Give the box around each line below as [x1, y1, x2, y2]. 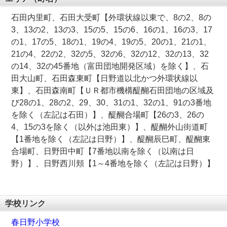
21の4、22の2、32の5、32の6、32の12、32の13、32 [11, 50, 209, 59]
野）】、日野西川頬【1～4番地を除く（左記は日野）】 [11, 159, 215, 168]
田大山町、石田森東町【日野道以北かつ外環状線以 [11, 74, 198, 83]
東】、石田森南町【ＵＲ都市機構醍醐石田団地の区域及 [11, 86, 214, 95]
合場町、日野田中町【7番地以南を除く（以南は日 [11, 147, 195, 156]
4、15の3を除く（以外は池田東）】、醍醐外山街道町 [11, 123, 208, 132]
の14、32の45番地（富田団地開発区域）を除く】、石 [11, 62, 209, 71]
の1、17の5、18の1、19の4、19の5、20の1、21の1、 [11, 37, 212, 47]
